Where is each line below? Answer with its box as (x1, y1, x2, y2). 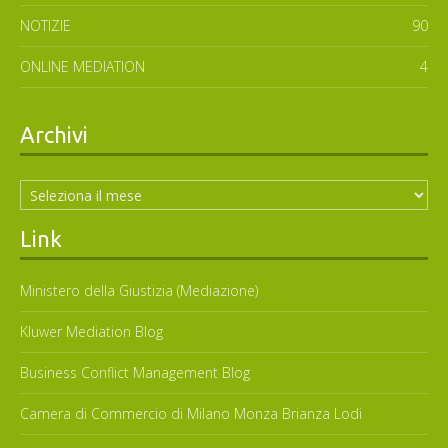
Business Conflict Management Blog (20, 363, 250, 383)
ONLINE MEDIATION (20, 57, 145, 77)
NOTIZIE (20, 16, 71, 36)
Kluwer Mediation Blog (20, 322, 163, 342)
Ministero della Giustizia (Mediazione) (20, 281, 258, 301)
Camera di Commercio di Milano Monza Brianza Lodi (20, 404, 362, 424)
